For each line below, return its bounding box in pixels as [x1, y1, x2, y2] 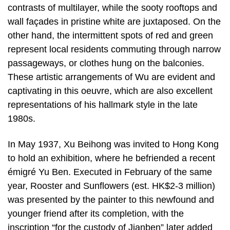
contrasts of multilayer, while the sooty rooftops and [8, 3, 217, 13]
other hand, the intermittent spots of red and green [8, 30, 213, 41]
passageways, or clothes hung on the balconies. [8, 58, 204, 69]
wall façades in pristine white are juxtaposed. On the [8, 16, 221, 27]
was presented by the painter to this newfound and [8, 195, 214, 205]
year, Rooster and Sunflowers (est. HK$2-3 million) [8, 181, 215, 191]
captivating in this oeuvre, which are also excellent [8, 86, 213, 97]
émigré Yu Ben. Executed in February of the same [8, 167, 212, 178]
